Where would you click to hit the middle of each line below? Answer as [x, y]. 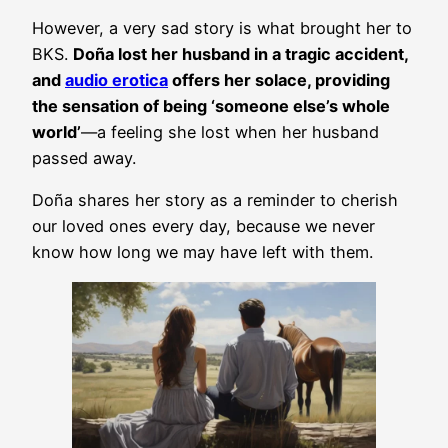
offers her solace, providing [279, 80]
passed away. [84, 158]
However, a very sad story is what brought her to [222, 28]
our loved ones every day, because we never [203, 226]
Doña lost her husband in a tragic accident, [240, 54]
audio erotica [116, 80]
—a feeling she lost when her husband [230, 132]
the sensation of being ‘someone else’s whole [211, 106]
